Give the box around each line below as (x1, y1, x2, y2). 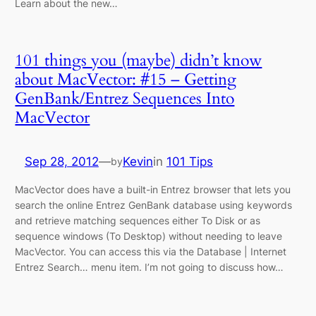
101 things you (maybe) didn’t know (15, 49, 262, 71)
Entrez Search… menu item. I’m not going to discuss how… (15, 261, 284, 274)
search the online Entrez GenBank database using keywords (15, 199, 293, 212)
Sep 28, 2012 (24, 154, 99, 169)
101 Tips (166, 154, 213, 169)
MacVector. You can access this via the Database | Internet (15, 245, 287, 258)
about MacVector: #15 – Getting (15, 68, 237, 90)
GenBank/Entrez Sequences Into (15, 87, 235, 109)
